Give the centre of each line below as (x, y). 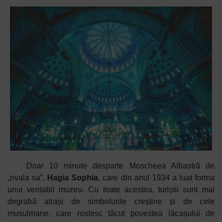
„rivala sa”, (28, 178)
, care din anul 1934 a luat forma (157, 178)
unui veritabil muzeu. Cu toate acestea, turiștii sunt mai (111, 190)
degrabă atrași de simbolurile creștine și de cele (111, 202)
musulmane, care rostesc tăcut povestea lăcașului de (111, 214)
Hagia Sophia (73, 178)
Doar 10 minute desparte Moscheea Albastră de (120, 166)
